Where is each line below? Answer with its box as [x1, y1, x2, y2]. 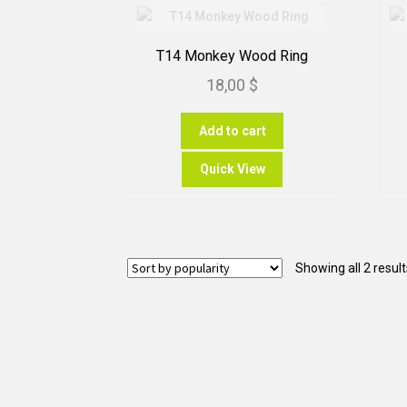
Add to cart [198, 123, 266, 138]
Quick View [199, 162, 265, 177]
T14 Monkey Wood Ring [156, 46, 309, 65]
